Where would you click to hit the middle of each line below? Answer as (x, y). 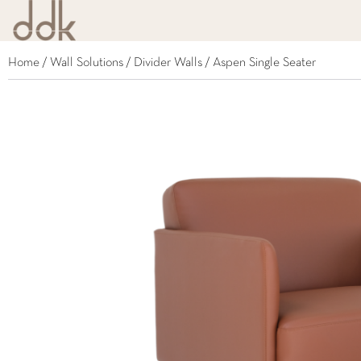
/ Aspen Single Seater (259, 62)
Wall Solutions (87, 62)
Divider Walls (168, 62)
